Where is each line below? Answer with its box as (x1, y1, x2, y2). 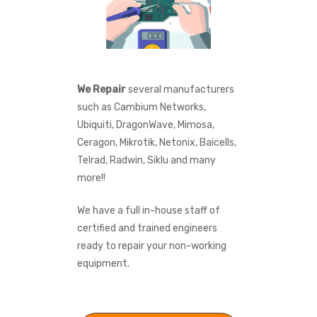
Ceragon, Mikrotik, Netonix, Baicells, (76, 136, 236, 149)
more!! (76, 171, 105, 184)
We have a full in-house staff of (76, 204, 220, 217)
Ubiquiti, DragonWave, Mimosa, (76, 118, 214, 131)
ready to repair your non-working (76, 239, 226, 252)
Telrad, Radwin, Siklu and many (76, 154, 216, 166)
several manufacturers (125, 83, 234, 96)
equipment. (76, 257, 129, 270)
